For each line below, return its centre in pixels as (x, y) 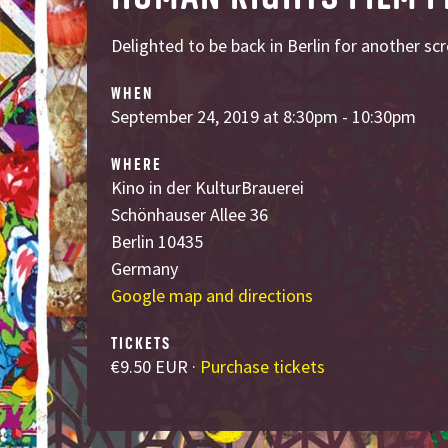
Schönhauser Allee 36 (189, 214)
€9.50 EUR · (155, 366)
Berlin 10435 (157, 241)
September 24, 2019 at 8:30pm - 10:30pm (263, 116)
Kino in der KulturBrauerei (207, 187)
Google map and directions (212, 295)
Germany (144, 268)
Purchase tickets (262, 366)
